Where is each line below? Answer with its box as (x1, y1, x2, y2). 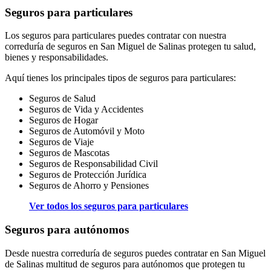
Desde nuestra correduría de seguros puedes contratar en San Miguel (5, 247, 266, 258)
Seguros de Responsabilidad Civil (29, 158, 158, 169)
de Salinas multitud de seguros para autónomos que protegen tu (5, 258, 245, 269)
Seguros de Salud (29, 93, 96, 104)
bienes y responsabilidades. (5, 52, 108, 63)
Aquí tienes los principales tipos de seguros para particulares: (5, 73, 236, 83)
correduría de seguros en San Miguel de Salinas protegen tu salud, (5, 41, 256, 52)
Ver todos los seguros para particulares (29, 201, 188, 212)
